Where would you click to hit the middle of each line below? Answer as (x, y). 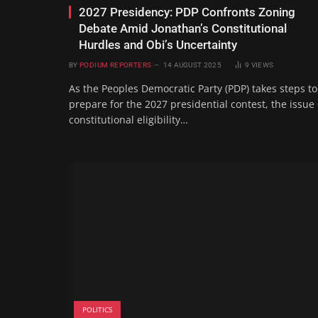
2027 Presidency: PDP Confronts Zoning (187, 12)
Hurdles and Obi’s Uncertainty (158, 44)
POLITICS (97, 309)
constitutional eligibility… (128, 119)
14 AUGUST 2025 (192, 65)
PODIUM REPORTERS (115, 65)
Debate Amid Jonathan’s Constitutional (183, 28)
